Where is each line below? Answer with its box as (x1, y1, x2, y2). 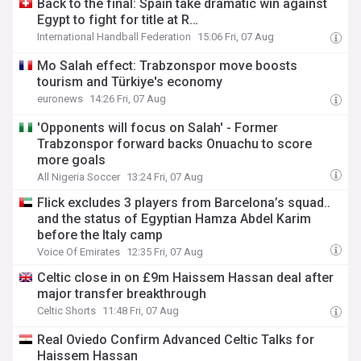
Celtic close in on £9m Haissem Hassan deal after (37, 270, 334, 285)
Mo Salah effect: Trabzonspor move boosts (37, 58, 298, 73)
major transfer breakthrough (37, 286, 207, 301)
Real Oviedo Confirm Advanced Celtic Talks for (37, 332, 315, 347)
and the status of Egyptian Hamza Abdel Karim (37, 211, 312, 226)
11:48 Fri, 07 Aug (102, 305, 180, 317)
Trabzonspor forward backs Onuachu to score (37, 136, 313, 151)
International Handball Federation (37, 31, 192, 43)
